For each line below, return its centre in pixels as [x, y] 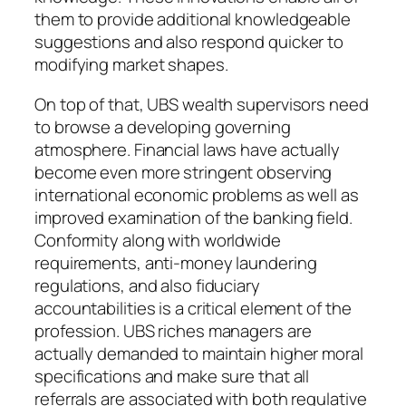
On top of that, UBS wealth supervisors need [202, 104]
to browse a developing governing [163, 126]
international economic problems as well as [197, 194]
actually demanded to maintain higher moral [199, 353]
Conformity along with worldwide [158, 240]
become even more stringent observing [184, 172]
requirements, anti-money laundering [176, 262]
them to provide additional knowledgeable [193, 19]
